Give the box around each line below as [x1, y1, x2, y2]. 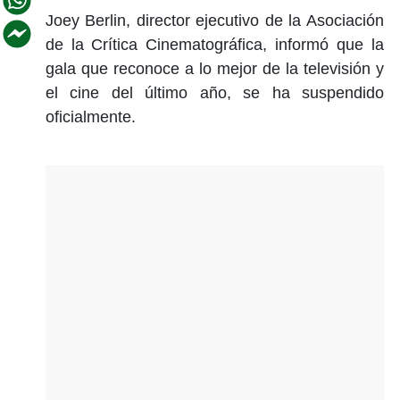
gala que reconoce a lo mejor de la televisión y [45, 59, 384, 78]
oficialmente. [45, 107, 136, 126]
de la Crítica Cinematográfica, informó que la [45, 35, 384, 54]
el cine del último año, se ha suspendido [45, 83, 384, 102]
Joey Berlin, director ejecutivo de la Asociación [45, 11, 384, 29]
